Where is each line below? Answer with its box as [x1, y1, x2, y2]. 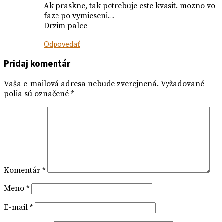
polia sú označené [4, 89, 71, 99]
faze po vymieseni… [44, 10, 114, 21]
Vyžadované [161, 79, 204, 89]
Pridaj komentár [4, 58, 70, 70]
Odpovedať [44, 38, 80, 49]
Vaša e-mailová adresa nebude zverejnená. [4, 79, 159, 89]
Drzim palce [44, 20, 87, 31]
